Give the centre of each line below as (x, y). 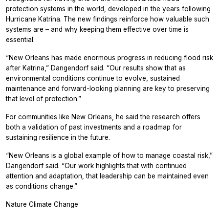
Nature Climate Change (42, 204)
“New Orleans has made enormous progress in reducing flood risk (109, 57)
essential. (20, 39)
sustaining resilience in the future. (58, 137)
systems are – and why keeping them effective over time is (97, 29)
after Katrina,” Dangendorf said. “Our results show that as (96, 68)
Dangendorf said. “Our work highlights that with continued (96, 165)
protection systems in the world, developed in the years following (108, 9)
